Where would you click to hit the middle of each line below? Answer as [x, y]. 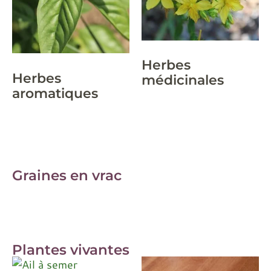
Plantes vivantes [71, 249]
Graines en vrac [67, 175]
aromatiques [55, 93]
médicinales [183, 80]
